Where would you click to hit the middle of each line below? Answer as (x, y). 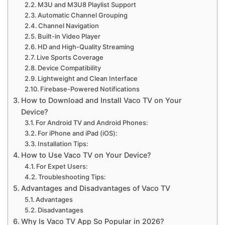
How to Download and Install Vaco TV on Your (101, 100)
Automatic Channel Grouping (83, 15)
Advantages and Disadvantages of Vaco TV (95, 188)
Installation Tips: (63, 144)
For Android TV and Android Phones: (92, 123)
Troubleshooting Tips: (72, 177)
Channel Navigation (69, 26)
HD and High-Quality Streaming (86, 47)
